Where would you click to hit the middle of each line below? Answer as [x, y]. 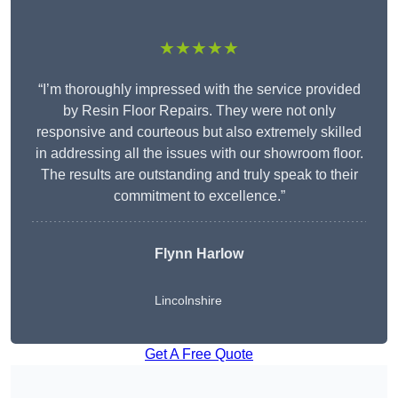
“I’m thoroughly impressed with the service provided [199, 90]
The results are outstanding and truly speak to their [199, 175]
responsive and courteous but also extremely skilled [199, 132]
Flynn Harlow [199, 254]
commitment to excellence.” [199, 196]
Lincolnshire [188, 301]
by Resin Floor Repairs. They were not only [199, 111]
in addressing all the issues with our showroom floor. [199, 154]
